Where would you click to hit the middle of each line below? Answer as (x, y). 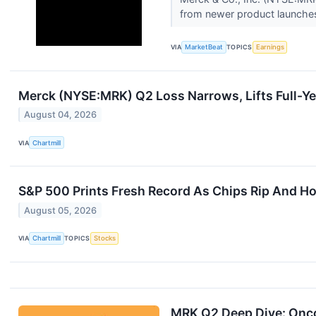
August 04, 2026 (61, 115)
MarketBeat (204, 47)
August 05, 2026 (61, 210)
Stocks (104, 238)
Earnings (270, 47)
